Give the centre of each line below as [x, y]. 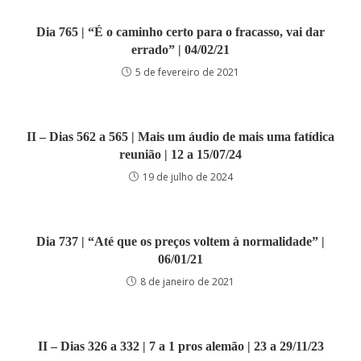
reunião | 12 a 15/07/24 [180, 154]
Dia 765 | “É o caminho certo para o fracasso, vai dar [180, 32]
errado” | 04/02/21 [180, 50]
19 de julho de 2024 [187, 177]
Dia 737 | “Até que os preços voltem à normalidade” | [180, 241]
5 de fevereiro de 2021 [187, 72]
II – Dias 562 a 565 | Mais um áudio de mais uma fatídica [180, 137]
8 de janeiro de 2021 [187, 282]
